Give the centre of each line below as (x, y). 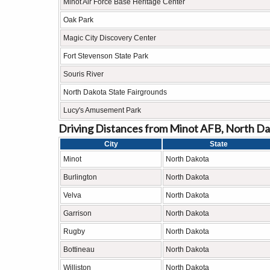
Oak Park (78, 20)
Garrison (77, 213)
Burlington (80, 177)
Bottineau (79, 250)
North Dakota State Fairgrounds (115, 92)
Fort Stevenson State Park (106, 56)
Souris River (83, 74)
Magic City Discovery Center (110, 38)
